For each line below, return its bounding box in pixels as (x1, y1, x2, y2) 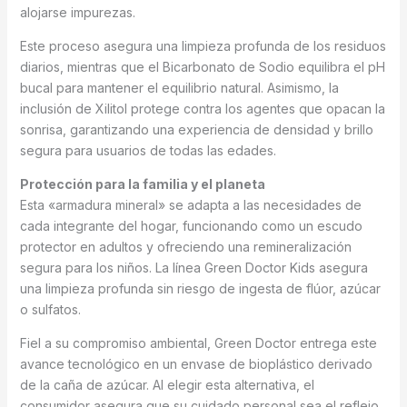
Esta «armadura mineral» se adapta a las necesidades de (19, 197, 362, 213)
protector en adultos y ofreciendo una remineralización (19, 239, 352, 255)
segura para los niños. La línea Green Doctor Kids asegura (19, 260, 368, 276)
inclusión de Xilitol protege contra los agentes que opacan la (19, 101, 385, 117)
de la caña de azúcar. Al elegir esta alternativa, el (19, 377, 314, 393)
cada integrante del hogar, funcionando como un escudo (19, 218, 362, 234)
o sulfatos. (19, 302, 81, 318)
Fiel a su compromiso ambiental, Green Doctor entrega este (19, 335, 377, 352)
